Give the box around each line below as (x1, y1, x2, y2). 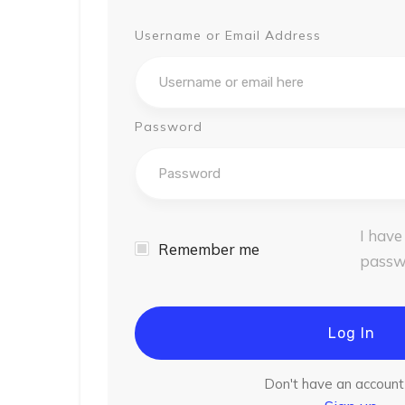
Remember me (158, 239, 259, 259)
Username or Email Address (135, 27, 321, 43)
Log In (328, 325, 375, 342)
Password (135, 118, 202, 135)
